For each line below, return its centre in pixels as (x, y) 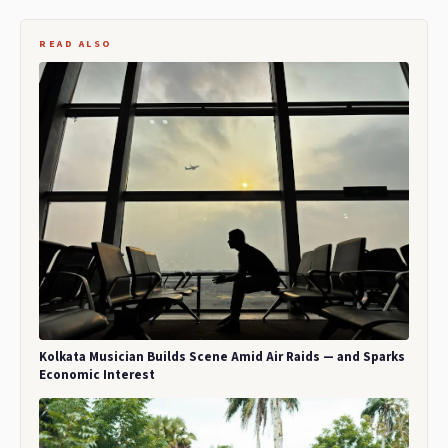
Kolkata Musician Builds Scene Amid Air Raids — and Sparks (222, 356)
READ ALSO (76, 44)
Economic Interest (97, 374)
